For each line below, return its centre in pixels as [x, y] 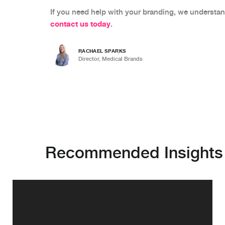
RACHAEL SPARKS [102, 50]
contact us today [80, 24]
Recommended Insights [134, 152]
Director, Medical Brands [110, 59]
